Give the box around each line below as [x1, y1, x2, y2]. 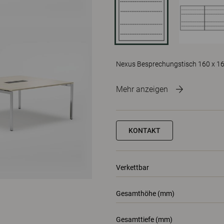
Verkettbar [116, 163, 149, 171]
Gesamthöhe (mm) [116, 189, 174, 197]
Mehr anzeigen [116, 84, 168, 94]
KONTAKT [128, 126, 160, 134]
